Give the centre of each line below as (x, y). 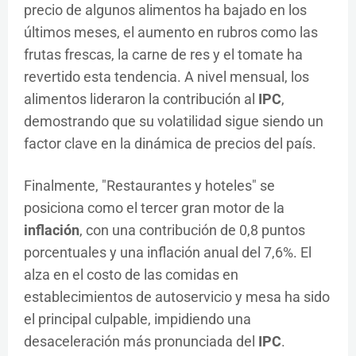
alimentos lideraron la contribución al (141, 99)
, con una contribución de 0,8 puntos (192, 230)
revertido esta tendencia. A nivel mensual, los (166, 77)
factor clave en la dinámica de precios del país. (170, 144)
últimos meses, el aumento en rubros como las (171, 33)
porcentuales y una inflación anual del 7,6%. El (168, 253)
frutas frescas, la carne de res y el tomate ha (163, 55)
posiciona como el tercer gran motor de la (154, 208)
